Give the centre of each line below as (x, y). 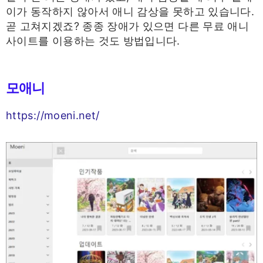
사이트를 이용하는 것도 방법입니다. (93, 41)
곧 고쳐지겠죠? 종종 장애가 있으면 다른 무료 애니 (128, 26)
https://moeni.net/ (53, 115)
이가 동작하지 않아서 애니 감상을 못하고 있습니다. (130, 12)
